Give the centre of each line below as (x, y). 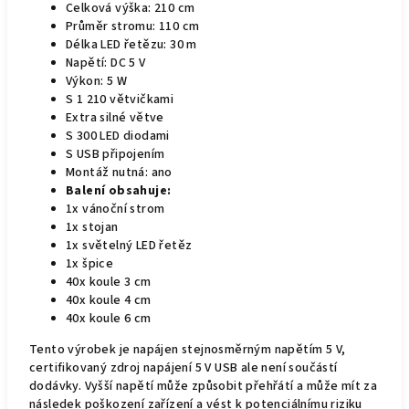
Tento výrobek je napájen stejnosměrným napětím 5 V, (188, 350)
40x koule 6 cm (109, 319)
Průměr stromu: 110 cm (133, 26)
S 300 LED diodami (118, 136)
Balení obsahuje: (119, 191)
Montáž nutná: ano (119, 173)
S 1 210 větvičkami (120, 100)
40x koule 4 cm (109, 300)
